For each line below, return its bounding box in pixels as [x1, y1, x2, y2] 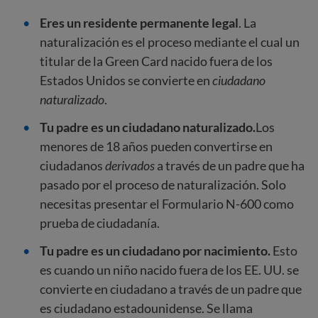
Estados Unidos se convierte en [40, 72, 212, 88]
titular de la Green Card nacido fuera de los [40, 53, 273, 69]
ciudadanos [40, 158, 105, 173]
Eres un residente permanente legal [40, 15, 238, 31]
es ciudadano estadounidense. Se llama [40, 300, 253, 316]
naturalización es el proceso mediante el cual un [40, 34, 300, 50]
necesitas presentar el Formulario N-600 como [40, 196, 294, 212]
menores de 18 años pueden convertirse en [40, 138, 273, 154]
